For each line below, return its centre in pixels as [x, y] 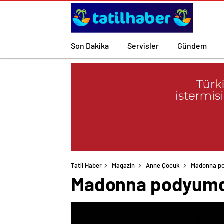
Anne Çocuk [163, 166]
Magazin [123, 166]
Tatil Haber [86, 166]
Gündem [192, 45]
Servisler [143, 45]
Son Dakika [90, 45]
